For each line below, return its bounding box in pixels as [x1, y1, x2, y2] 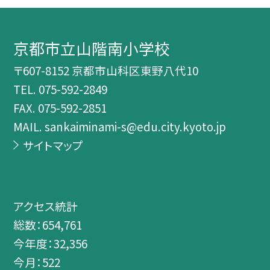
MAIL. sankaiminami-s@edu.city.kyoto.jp [13, 118, 227, 135]
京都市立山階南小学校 [13, 37, 171, 60]
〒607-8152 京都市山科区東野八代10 [13, 62, 199, 79]
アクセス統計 [13, 198, 78, 214]
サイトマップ [22, 137, 83, 154]
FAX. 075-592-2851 [13, 99, 107, 116]
